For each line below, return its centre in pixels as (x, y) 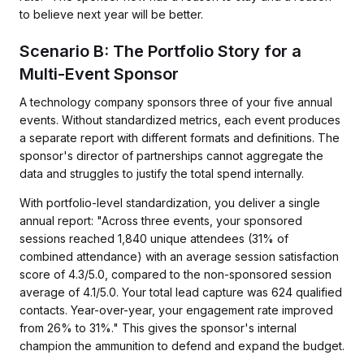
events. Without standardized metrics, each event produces (180, 120)
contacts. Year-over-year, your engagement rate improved (176, 310)
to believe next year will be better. (111, 14)
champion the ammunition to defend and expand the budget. (182, 346)
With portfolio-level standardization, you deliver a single (170, 203)
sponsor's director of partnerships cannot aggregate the (171, 156)
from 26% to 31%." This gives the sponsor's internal (158, 328)
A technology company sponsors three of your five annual (176, 102)
